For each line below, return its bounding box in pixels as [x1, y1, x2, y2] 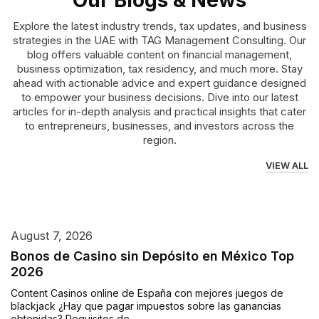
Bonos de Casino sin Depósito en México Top [11, 249, 294, 264]
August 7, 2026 [11, 229, 93, 244]
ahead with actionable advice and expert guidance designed [13, 76, 306, 90]
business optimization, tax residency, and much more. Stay [16, 62, 303, 76]
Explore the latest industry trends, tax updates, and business [12, 19, 307, 33]
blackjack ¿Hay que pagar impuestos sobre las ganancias [11, 300, 281, 313]
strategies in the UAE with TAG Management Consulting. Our [13, 33, 306, 48]
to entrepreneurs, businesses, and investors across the [25, 119, 294, 133]
